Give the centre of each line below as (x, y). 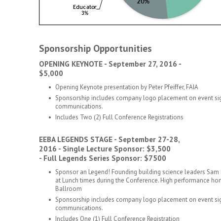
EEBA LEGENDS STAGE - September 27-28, (109, 139)
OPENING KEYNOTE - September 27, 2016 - (110, 64)
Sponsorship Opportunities (95, 48)
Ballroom (69, 189)
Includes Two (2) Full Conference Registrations (119, 117)
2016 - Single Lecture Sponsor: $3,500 (105, 149)
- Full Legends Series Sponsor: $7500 (103, 158)
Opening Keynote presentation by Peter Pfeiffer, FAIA (127, 87)
